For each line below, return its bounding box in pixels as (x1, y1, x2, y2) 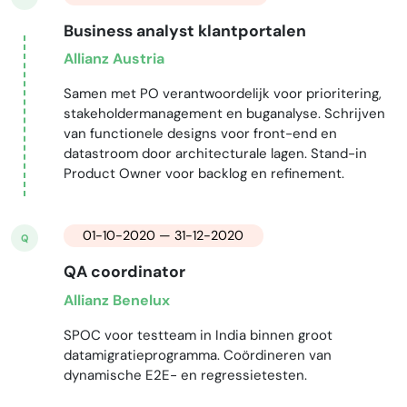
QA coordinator (63, 262, 185, 283)
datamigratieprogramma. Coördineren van (63, 345, 332, 364)
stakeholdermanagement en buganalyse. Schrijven (63, 104, 385, 124)
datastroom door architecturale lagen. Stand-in (63, 144, 367, 164)
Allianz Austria (63, 49, 164, 69)
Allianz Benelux (63, 290, 170, 310)
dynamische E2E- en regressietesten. (63, 365, 307, 384)
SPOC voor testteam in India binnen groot (63, 325, 333, 344)
